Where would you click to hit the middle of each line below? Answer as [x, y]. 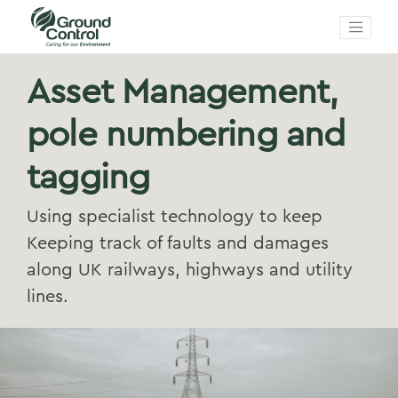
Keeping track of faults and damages [178, 243]
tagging [88, 178]
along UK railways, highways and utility [190, 270]
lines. [48, 297]
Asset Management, [183, 92]
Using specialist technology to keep [175, 217]
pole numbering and [186, 135]
